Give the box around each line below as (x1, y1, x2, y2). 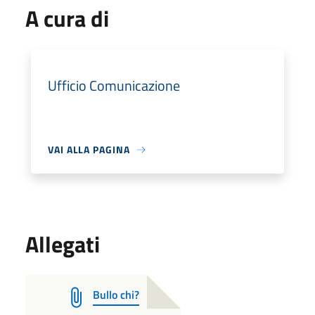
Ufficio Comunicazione (48, 75, 180, 96)
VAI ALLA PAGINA (48, 142, 130, 157)
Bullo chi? (93, 286, 139, 303)
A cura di (25, 1, 109, 35)
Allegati (25, 227, 100, 261)
